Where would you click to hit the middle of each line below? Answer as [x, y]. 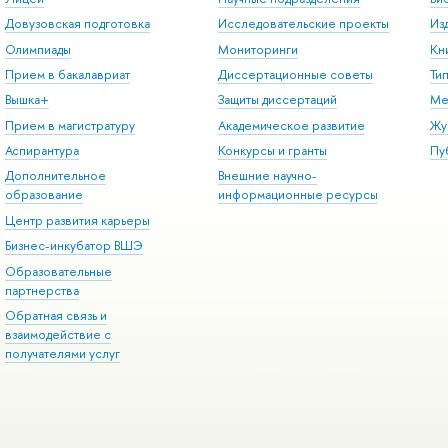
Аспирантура [41, 150]
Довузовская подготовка [77, 24]
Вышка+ [26, 100]
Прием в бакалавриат [67, 74]
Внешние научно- [267, 176]
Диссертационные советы [295, 74]
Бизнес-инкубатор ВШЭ [73, 246]
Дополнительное [55, 176]
